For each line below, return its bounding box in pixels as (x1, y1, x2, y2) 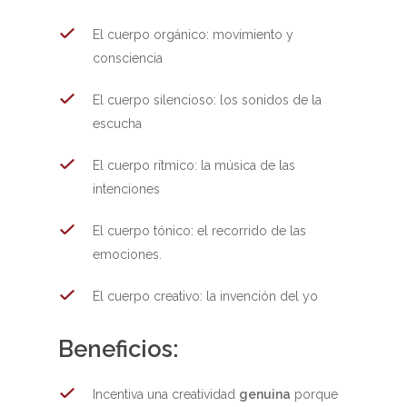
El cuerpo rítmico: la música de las (93, 158, 296, 173)
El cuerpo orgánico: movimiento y (93, 27, 294, 42)
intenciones (93, 182, 161, 196)
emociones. (93, 247, 163, 262)
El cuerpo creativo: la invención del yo (93, 289, 319, 303)
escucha (93, 116, 143, 131)
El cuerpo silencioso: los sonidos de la (93, 93, 323, 107)
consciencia (93, 51, 164, 65)
